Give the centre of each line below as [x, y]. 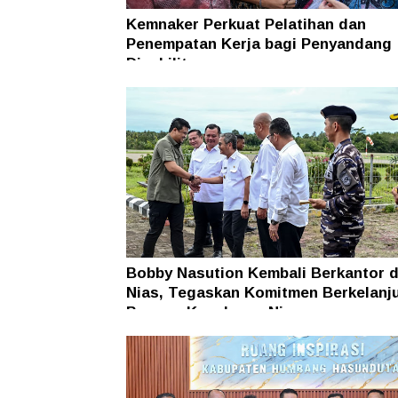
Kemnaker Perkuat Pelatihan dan [246, 25]
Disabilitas [166, 64]
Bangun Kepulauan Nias [214, 313]
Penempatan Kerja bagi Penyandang [259, 44]
